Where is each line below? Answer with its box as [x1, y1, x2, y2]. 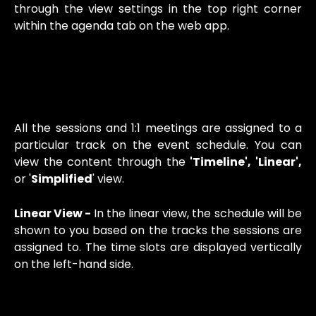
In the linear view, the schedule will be [93, 205, 303, 221]
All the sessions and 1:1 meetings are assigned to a [14, 120, 302, 137]
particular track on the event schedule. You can [14, 137, 302, 154]
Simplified [31, 171, 92, 188]
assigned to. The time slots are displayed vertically [14, 238, 302, 255]
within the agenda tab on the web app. [14, 17, 229, 34]
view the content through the [14, 154, 190, 171]
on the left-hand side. [14, 255, 133, 272]
